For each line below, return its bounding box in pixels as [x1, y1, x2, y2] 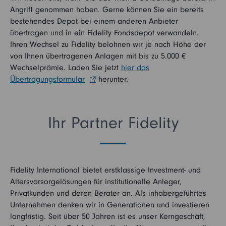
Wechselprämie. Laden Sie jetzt [10, 63, 121, 72]
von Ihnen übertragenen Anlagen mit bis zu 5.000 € [10, 51, 186, 61]
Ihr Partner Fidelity [47, 114, 179, 133]
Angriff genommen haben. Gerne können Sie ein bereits [10, 5, 204, 14]
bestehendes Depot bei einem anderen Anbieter [10, 17, 178, 26]
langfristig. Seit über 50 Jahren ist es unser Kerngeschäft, [10, 212, 205, 221]
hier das [121, 63, 149, 72]
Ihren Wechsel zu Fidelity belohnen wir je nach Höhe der [10, 40, 206, 49]
